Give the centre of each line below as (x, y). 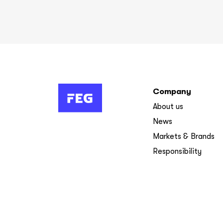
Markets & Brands (184, 136)
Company (172, 91)
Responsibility (177, 151)
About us (168, 106)
